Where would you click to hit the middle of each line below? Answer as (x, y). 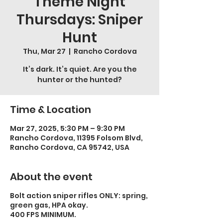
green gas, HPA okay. (51, 205)
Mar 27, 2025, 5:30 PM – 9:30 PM (67, 128)
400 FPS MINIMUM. (45, 215)
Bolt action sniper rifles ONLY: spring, (79, 196)
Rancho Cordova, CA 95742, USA (70, 147)
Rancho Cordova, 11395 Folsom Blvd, (76, 138)
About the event (51, 177)
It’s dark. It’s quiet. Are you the (80, 69)
